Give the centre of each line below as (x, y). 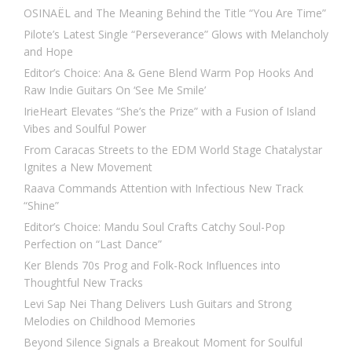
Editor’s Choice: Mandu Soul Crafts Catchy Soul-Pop (154, 227)
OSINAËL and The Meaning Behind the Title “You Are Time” (175, 13)
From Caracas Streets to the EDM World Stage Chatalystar (173, 150)
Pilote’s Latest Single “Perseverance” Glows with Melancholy (176, 35)
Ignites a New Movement (88, 167)
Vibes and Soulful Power (85, 129)
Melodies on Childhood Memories (110, 321)
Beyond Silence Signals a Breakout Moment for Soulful (163, 343)
